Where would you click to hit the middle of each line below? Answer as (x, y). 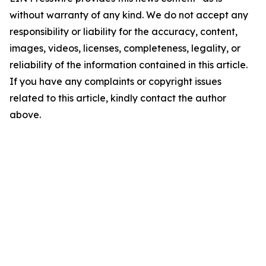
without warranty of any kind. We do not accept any (129, 15)
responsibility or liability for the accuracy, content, (123, 31)
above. (25, 115)
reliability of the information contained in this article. (129, 65)
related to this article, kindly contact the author (118, 98)
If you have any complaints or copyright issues (115, 81)
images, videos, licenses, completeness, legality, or (125, 48)
